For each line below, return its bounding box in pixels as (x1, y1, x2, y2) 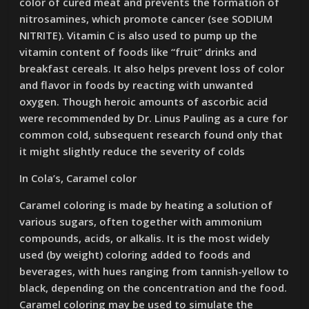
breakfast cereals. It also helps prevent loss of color (19, 61, 285, 75)
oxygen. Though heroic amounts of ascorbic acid (19, 94, 268, 108)
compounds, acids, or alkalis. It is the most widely (19, 231, 270, 245)
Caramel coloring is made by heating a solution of (19, 198, 273, 212)
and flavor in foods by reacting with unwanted (19, 78, 254, 92)
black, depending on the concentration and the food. (19, 281, 288, 295)
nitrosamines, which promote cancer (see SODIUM (19, 12, 273, 26)
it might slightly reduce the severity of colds (19, 144, 246, 158)
